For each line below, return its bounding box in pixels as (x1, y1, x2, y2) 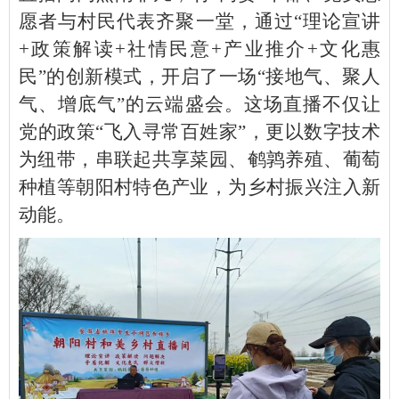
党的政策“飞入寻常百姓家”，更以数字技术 (19, 120, 380, 142)
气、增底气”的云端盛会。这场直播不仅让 (19, 93, 380, 115)
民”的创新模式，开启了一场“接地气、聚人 (19, 65, 380, 87)
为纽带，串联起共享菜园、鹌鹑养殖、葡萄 (19, 148, 380, 170)
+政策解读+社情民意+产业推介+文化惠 (19, 37, 380, 60)
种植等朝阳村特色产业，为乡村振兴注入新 (19, 175, 380, 198)
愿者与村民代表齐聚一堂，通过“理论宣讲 (19, 10, 380, 32)
